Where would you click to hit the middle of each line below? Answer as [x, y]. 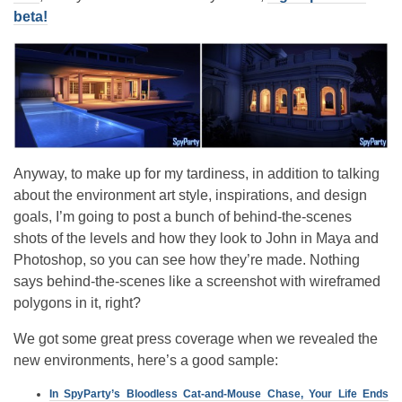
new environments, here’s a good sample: [146, 361]
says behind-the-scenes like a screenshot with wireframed [197, 282]
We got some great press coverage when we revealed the [196, 339]
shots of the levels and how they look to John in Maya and [196, 239]
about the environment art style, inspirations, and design [190, 196]
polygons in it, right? [77, 303]
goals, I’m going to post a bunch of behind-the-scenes [183, 217]
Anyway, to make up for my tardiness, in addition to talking [197, 174]
